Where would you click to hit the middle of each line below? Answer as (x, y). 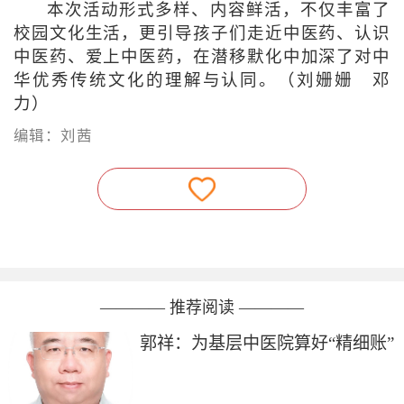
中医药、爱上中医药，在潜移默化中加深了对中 (202, 57)
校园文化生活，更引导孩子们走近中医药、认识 (202, 34)
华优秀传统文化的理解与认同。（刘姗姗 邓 (202, 81)
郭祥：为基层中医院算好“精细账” (267, 343)
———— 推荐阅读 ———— (202, 307)
